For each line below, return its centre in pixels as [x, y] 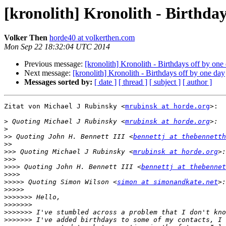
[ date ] [105, 82]
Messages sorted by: [58, 82]
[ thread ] [133, 82]
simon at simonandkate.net [167, 182]
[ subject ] [165, 82]
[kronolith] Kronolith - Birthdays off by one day [149, 73]
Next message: [48, 73]
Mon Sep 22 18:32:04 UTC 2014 [57, 47]
